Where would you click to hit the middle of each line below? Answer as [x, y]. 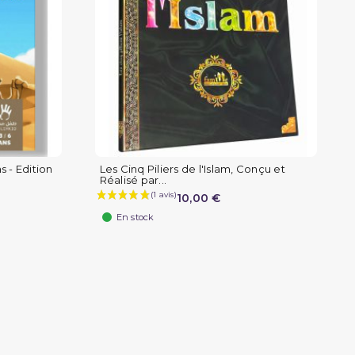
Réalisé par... [133, 180]
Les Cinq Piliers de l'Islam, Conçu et [192, 169]
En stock [135, 218]
